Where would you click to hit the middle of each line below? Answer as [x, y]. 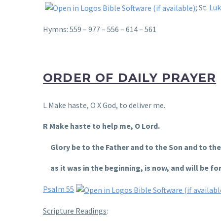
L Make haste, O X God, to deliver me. [104, 105]
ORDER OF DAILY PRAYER [130, 77]
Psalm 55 [58, 189]
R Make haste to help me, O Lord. [101, 126]
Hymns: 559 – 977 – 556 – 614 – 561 [100, 29]
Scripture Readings [75, 211]
